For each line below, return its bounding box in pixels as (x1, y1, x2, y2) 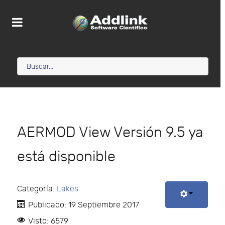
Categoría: (17, 184, 57, 194)
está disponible (17, 148, 116, 166)
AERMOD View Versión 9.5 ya (17, 124, 203, 142)
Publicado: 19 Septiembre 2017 (28, 200, 139, 210)
